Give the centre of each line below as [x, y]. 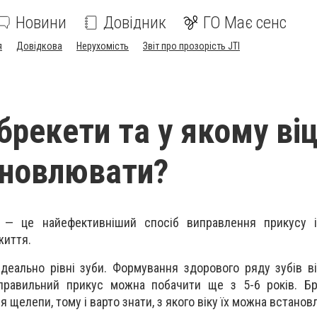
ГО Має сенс [245, 23]
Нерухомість [103, 46]
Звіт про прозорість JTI [191, 46]
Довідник [135, 23]
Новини [41, 23]
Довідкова [39, 46]
